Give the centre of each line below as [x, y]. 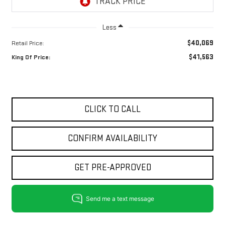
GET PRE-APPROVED [113, 167]
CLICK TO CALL [113, 109]
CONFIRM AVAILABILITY [113, 138]
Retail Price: [28, 43]
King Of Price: [31, 57]
